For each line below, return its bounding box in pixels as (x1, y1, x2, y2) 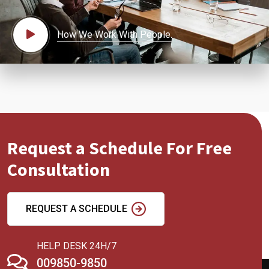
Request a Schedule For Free (7, 136, 232, 159)
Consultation (7, 157, 110, 181)
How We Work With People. (57, 29, 173, 41)
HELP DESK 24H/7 (37, 240, 116, 252)
